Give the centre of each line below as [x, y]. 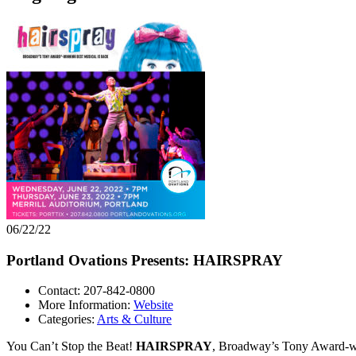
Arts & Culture [134, 319]
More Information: [86, 305]
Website [153, 305]
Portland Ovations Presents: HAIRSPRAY [145, 260]
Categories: [68, 319]
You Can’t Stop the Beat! [71, 346]
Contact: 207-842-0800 [97, 291]
